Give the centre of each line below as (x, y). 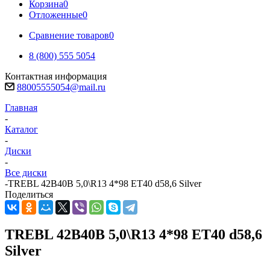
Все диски (26, 173)
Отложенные (56, 15)
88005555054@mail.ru (61, 87)
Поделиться (29, 194)
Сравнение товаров (69, 35)
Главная (21, 108)
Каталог (21, 129)
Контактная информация (56, 76)
